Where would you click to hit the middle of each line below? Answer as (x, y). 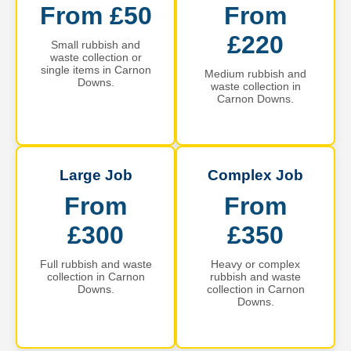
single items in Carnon (96, 69)
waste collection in (255, 86)
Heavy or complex (255, 264)
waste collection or (96, 57)
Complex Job (255, 175)
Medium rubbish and (255, 73)
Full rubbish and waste (96, 264)
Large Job (96, 175)
